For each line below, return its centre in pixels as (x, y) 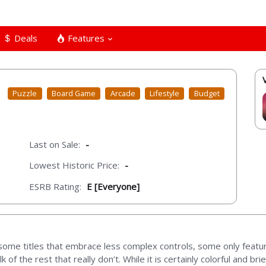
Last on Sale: (55, 144)
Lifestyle (165, 94)
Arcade (123, 94)
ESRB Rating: (55, 186)
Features (85, 38)
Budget (207, 94)
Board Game (74, 94)
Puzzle (25, 94)
